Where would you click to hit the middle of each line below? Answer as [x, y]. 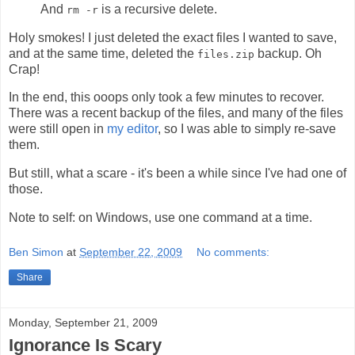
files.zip [226, 54]
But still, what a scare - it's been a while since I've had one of [177, 174]
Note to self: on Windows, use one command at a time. [160, 218]
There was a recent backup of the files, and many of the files [176, 113]
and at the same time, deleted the [103, 53]
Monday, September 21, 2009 [83, 322]
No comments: [233, 252]
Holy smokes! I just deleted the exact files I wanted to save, [173, 37]
